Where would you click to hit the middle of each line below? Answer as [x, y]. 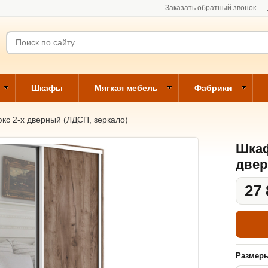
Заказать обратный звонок [211, 8]
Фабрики [213, 88]
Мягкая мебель [126, 88]
